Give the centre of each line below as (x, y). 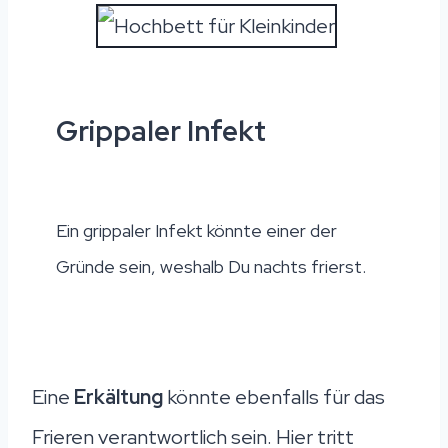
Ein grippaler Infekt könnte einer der (196, 230)
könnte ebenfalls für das (276, 396)
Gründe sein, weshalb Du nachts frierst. (211, 266)
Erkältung (120, 396)
